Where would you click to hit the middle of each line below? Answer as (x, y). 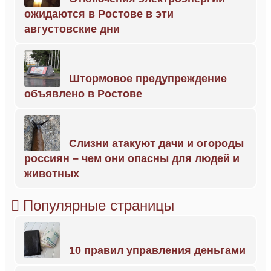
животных (52, 174)
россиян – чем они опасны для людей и (132, 159)
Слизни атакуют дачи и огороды (156, 144)
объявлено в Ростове (83, 94)
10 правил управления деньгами (157, 251)
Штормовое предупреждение (148, 79)
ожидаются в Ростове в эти (99, 14)
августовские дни (72, 29)
